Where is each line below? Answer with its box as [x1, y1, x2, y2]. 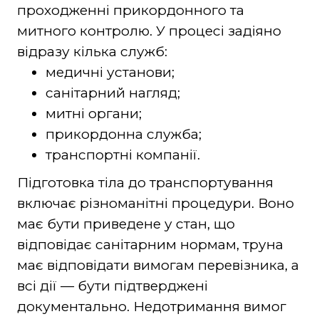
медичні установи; [45, 63, 174, 80]
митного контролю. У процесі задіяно [16, 22, 281, 39]
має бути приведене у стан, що [16, 215, 235, 232]
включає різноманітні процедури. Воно [16, 194, 294, 211]
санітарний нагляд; [45, 84, 180, 101]
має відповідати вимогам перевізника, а [16, 256, 299, 273]
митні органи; [45, 105, 142, 122]
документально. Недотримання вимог [16, 298, 286, 315]
